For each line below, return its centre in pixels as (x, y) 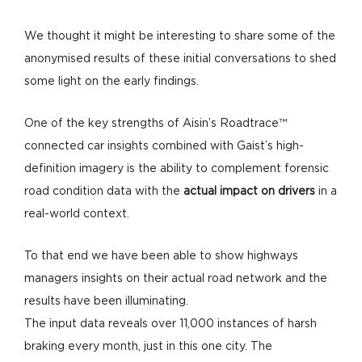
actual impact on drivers (249, 192)
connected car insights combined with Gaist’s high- (164, 146)
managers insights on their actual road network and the (176, 279)
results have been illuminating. (106, 301)
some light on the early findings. (112, 82)
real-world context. (77, 214)
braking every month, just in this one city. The (148, 347)
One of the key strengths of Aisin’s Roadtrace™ (156, 124)
